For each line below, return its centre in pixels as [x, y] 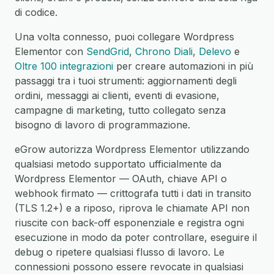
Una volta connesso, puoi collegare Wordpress [124, 37]
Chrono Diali [164, 51]
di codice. [36, 12]
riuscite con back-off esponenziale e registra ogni [129, 223]
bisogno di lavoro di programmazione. [102, 125]
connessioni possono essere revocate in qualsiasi [129, 267]
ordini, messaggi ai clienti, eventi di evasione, [117, 95]
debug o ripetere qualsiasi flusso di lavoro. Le [120, 252]
